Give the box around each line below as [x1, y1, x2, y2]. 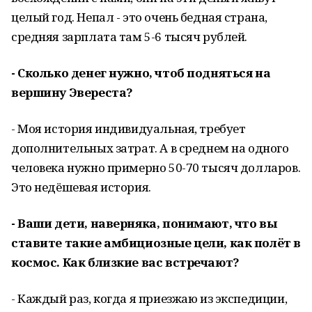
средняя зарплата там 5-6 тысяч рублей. [11, 29, 248, 45]
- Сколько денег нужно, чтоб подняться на [11, 65, 271, 81]
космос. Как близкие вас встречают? [11, 254, 240, 270]
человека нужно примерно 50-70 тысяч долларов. [11, 159, 301, 175]
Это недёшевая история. [11, 179, 151, 195]
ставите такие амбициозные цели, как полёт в [11, 235, 301, 251]
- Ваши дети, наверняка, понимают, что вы [11, 215, 277, 231]
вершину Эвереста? [11, 84, 133, 100]
